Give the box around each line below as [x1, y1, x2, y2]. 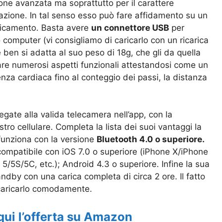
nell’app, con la [111, 110, 172, 120]
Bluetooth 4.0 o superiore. [97, 134, 205, 145]
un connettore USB [91, 22, 169, 33]
